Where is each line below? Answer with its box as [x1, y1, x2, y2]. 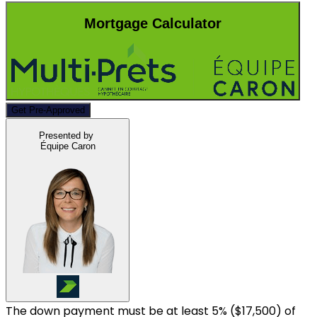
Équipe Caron [40, 140, 96, 151]
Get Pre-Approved [11, 105, 85, 116]
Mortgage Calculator [84, 15, 221, 31]
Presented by [39, 129, 93, 141]
